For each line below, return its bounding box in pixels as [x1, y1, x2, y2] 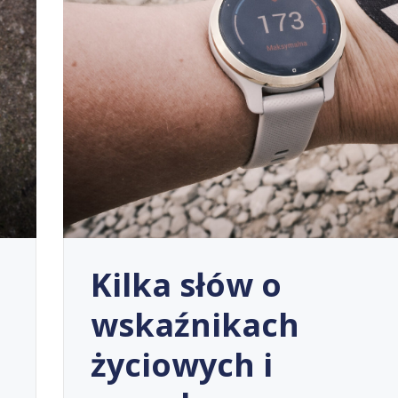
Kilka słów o [90, 263, 282, 306]
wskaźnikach [90, 303, 299, 346]
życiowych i [90, 343, 273, 386]
